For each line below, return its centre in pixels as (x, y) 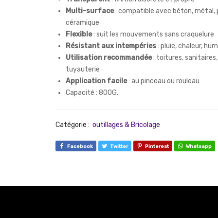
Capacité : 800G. (92, 93)
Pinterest (157, 146)
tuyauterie (83, 70)
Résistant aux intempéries (111, 46)
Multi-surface (90, 11)
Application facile (96, 81)
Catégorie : (73, 125)
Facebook (80, 146)
